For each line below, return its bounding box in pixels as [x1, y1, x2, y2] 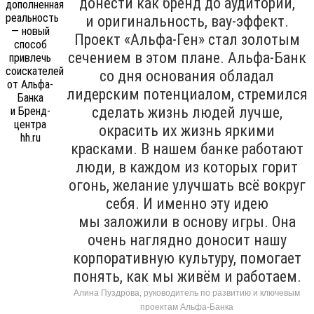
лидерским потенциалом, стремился [66, 85, 308, 103]
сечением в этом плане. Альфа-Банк [67, 48, 306, 67]
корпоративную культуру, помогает [72, 249, 301, 267]
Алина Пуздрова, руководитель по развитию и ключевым [74, 287, 300, 298]
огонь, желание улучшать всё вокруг [68, 176, 306, 194]
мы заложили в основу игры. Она [78, 212, 296, 231]
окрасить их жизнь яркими [99, 121, 275, 139]
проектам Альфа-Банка [140, 301, 233, 312]
